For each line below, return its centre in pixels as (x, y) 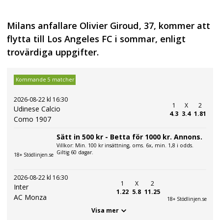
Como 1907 (32, 119)
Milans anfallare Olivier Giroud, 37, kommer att (109, 26)
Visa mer (105, 211)
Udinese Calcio (37, 109)
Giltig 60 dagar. (75, 152)
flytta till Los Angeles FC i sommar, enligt (96, 39)
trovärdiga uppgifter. (53, 52)
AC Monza (30, 197)
